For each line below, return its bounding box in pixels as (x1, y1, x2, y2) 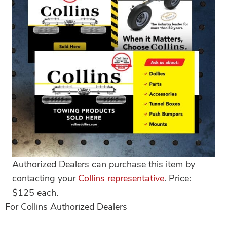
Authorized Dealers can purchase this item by (12, 158, 195, 170)
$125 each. (12, 186, 58, 199)
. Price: (164, 172, 191, 184)
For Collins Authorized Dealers (5, 200, 127, 213)
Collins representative (78, 172, 164, 184)
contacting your (12, 172, 78, 184)
